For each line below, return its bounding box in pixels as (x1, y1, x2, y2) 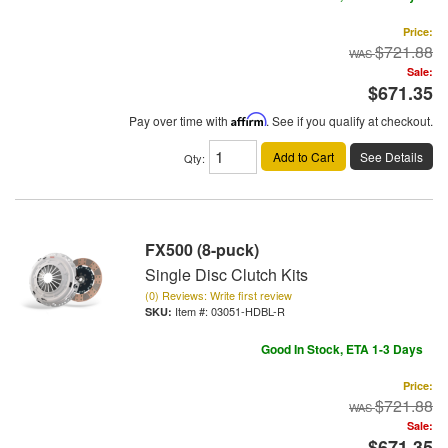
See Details (360, 147, 423, 165)
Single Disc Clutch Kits (145, 262, 308, 286)
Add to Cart (273, 147, 334, 165)
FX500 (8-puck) (145, 237, 259, 261)
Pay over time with (129, 111, 231, 129)
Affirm (231, 111, 266, 127)
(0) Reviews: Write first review (145, 286, 292, 303)
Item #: (175, 302, 211, 319)
